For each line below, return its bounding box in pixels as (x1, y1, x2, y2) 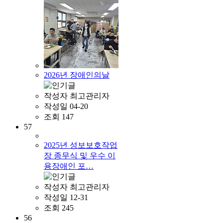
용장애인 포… (44, 161, 94, 170)
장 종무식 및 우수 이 (44, 151, 115, 160)
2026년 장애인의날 (44, 70, 110, 79)
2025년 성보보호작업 (44, 140, 117, 149)
